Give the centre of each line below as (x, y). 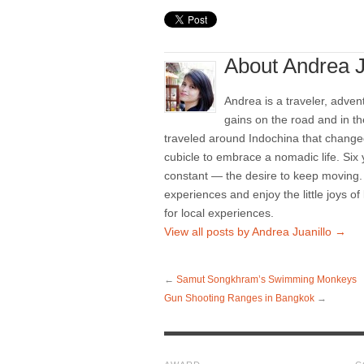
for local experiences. (219, 213)
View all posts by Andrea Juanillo (249, 232)
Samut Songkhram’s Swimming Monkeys (266, 279)
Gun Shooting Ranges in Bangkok (239, 298)
